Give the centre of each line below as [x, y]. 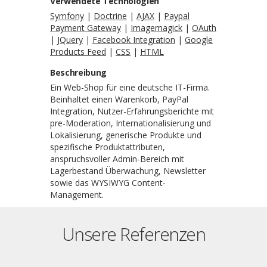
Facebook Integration [134, 40]
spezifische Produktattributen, [108, 147]
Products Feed [78, 52]
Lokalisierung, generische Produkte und [126, 135]
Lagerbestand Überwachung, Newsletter [128, 171]
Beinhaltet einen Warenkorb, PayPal [119, 100]
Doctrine [110, 16]
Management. [77, 195]
